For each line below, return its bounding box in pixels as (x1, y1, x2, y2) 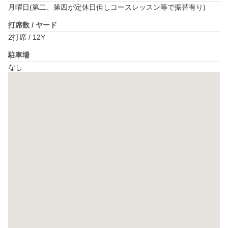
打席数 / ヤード (8, 21, 57, 30)
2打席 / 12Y (8, 33, 45, 42)
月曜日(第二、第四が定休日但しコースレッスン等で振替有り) (8, 3, 206, 12)
